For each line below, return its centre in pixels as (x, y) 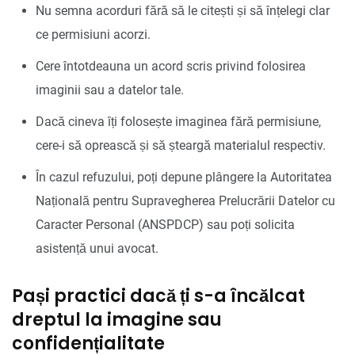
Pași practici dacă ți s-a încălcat (158, 296)
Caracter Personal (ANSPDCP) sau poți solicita (165, 224)
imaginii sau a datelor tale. (110, 90)
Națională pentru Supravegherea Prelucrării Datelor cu (185, 200)
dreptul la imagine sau (117, 319)
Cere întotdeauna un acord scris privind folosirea (171, 66)
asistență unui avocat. (97, 248)
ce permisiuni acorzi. (93, 34)
